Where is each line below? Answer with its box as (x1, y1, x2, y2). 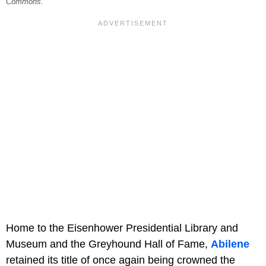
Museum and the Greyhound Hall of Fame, (6, 237, 211, 250)
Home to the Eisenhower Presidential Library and (6, 221, 238, 234)
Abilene (211, 237, 249, 250)
